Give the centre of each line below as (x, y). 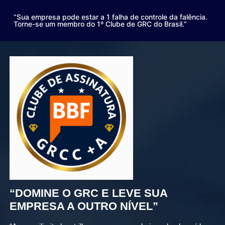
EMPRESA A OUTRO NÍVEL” (84, 206)
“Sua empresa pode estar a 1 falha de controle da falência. (110, 17)
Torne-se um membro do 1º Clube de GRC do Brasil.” (100, 24)
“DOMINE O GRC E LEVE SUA (89, 193)
